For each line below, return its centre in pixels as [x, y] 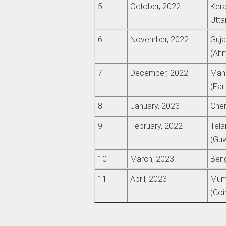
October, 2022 [155, 7]
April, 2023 [148, 179]
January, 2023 [155, 106]
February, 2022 [156, 126]
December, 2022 [159, 73]
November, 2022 [159, 40]
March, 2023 [152, 159]
